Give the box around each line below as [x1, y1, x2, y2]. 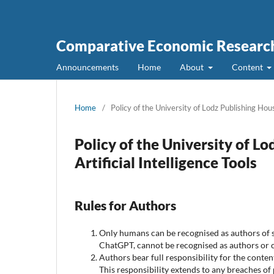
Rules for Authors [75, 197, 176, 213]
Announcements [56, 61, 119, 72]
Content [231, 61, 265, 72]
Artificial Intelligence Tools [75, 153, 257, 171]
